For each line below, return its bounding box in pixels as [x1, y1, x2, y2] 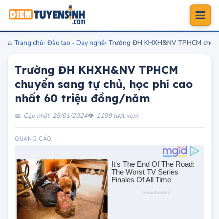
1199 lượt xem [96, 111, 138, 120]
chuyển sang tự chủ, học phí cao [15, 77, 193, 91]
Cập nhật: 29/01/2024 [23, 111, 88, 120]
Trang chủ [14, 38, 44, 47]
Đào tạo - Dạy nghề [47, 38, 105, 47]
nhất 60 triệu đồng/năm [15, 91, 150, 105]
